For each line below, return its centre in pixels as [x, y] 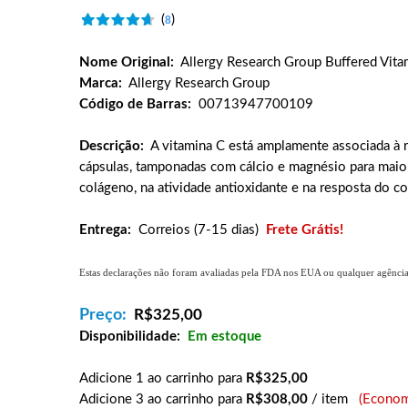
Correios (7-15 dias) [199, 230]
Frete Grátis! [305, 230]
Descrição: [112, 146]
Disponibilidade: [130, 337]
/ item [328, 399]
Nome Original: [127, 62]
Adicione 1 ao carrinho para [163, 378]
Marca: [101, 83]
